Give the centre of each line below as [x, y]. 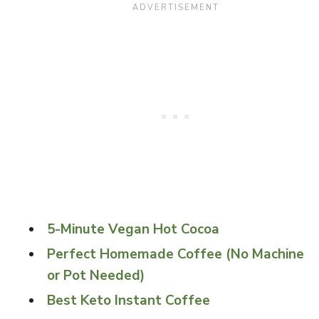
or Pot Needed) [96, 276]
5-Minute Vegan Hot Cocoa [133, 229]
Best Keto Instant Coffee [129, 300]
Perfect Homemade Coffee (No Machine [176, 254]
